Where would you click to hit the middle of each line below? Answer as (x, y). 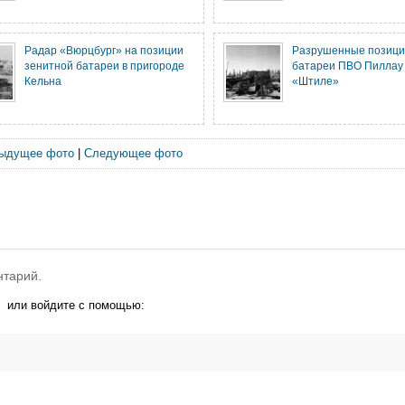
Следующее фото (133, 153)
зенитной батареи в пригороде (104, 66)
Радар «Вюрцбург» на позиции (104, 50)
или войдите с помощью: (76, 305)
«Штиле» (316, 81)
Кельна (43, 81)
